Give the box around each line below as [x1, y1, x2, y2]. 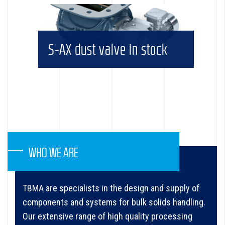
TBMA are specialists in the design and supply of [23, 182, 199, 193]
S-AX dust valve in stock [48, 41, 168, 57]
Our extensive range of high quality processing [23, 210, 192, 221]
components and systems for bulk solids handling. [23, 196, 205, 207]
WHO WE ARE [29, 146, 78, 159]
